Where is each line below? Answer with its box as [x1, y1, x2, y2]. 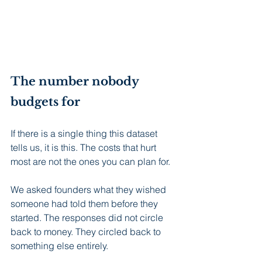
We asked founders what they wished [11, 183, 168, 195]
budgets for [11, 94, 80, 109]
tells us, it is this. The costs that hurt [11, 141, 158, 153]
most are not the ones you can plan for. [11, 155, 170, 167]
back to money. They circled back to [11, 225, 163, 237]
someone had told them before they [11, 197, 160, 209]
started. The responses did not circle [11, 211, 166, 223]
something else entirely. [11, 239, 108, 251]
